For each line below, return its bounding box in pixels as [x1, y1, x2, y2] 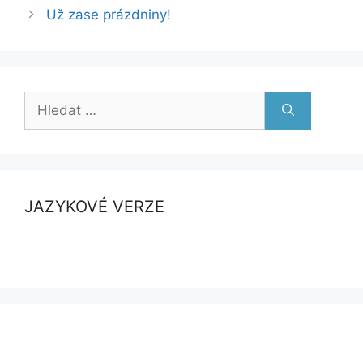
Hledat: [23, 92, 71, 109]
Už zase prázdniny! [46, 6, 172, 23]
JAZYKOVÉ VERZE [24, 196, 164, 216]
